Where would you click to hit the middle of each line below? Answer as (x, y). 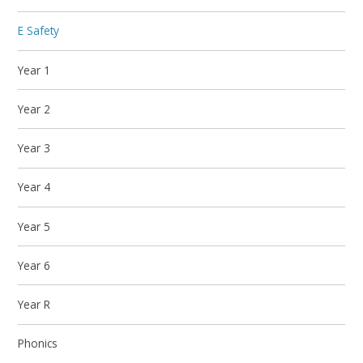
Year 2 (34, 109)
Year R (34, 305)
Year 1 (34, 70)
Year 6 (34, 265)
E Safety (39, 31)
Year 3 (34, 148)
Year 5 (34, 226)
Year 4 (34, 187)
